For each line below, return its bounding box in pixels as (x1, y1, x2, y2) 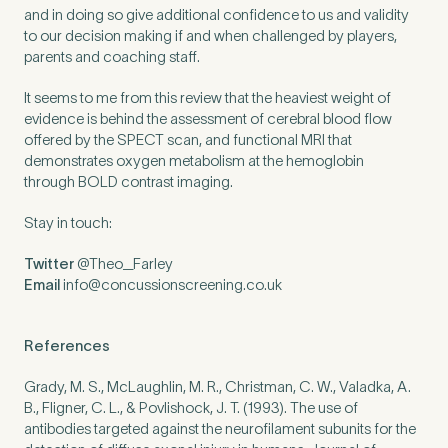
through (24, 173, 78, 190)
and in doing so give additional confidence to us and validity (24, 6, 409, 23)
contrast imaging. (118, 173, 233, 190)
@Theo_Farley (74, 255, 173, 272)
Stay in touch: (24, 214, 112, 231)
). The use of (280, 399, 358, 416)
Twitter (24, 255, 74, 272)
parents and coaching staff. (24, 48, 200, 65)
